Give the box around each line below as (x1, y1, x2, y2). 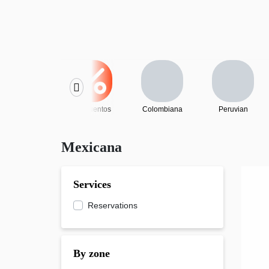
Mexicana (61, 139, 122, 155)
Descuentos (71, 105, 111, 113)
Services (73, 178, 111, 190)
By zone (73, 247, 110, 260)
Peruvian (218, 105, 248, 113)
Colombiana (142, 105, 183, 113)
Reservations (88, 201, 138, 210)
